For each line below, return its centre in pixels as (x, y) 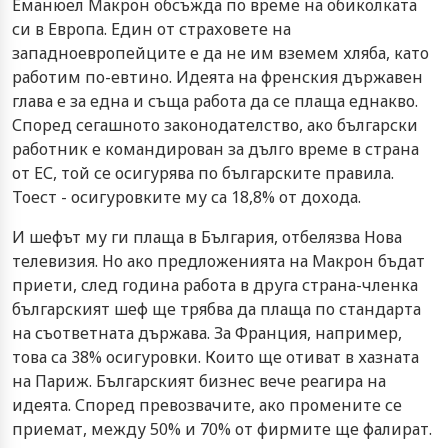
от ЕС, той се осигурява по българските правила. (203, 172)
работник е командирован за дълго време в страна (215, 148)
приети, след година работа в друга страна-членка (215, 284)
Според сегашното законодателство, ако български (215, 124)
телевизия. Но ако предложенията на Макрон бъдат (218, 260)
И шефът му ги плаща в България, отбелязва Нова (207, 236)
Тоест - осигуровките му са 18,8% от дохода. (186, 196)
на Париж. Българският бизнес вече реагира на (199, 380)
